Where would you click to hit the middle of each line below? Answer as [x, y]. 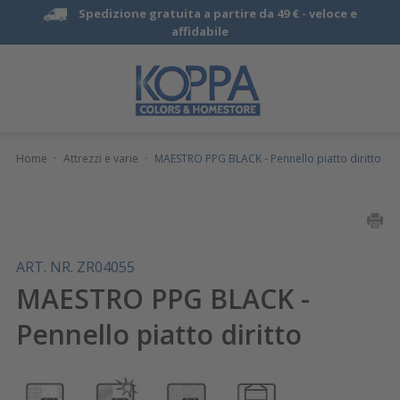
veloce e [333, 13]
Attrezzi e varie [100, 158]
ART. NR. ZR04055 [75, 267]
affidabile [200, 31]
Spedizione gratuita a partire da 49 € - [193, 13]
